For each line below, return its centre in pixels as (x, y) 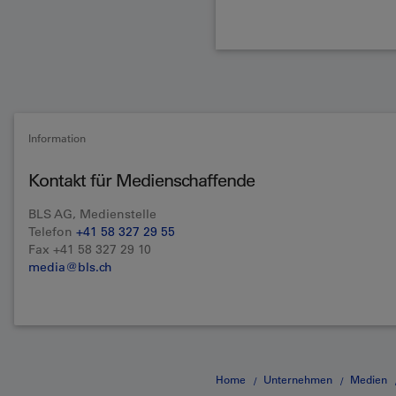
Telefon (52, 232)
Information (57, 138)
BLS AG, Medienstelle (92, 214)
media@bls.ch (70, 267)
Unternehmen (298, 380)
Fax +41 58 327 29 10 (90, 250)
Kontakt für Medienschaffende (141, 181)
